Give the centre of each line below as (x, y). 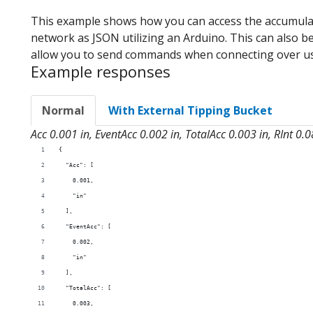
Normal (63, 110)
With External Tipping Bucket (190, 110)
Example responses (101, 71)
